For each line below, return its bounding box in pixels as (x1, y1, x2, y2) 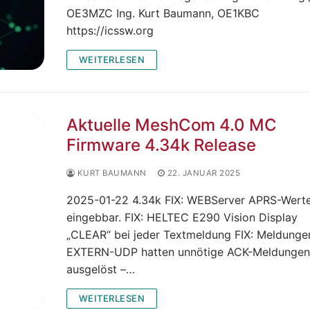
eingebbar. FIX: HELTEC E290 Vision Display (66, 210, 298, 224)
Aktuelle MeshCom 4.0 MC (66, 114, 277, 135)
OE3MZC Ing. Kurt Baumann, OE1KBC (66, 6, 259, 20)
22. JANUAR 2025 (167, 167, 240, 178)
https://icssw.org (66, 23, 154, 37)
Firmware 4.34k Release (66, 134, 256, 155)
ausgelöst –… (66, 262, 135, 276)
